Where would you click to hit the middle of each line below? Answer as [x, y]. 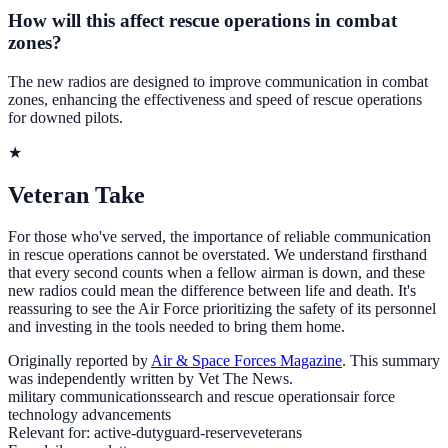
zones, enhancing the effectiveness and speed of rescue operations [215, 99]
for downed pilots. [65, 117]
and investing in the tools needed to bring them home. [176, 327]
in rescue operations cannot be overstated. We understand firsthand [217, 255]
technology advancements [89, 415]
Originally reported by [78, 361]
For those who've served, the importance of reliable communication [219, 237]
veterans [276, 433]
